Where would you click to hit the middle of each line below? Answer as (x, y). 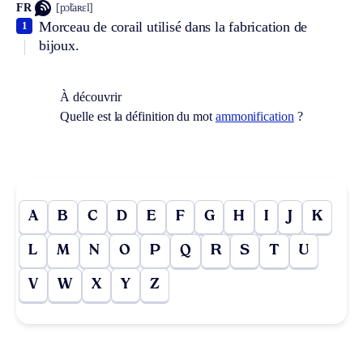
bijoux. (59, 45)
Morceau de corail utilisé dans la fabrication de (173, 26)
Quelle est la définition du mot (138, 116)
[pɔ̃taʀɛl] (75, 8)
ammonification (254, 116)
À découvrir (91, 96)
